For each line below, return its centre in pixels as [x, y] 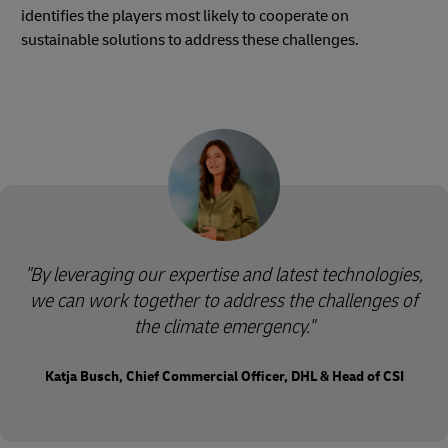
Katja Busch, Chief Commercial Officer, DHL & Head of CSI [224, 377]
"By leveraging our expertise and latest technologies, [224, 275]
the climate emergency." [224, 327]
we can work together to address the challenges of [224, 301]
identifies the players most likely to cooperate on [185, 16]
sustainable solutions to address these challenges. [190, 40]
